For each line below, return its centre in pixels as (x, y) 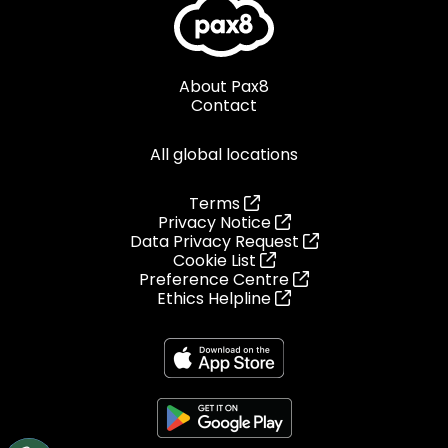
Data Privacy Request (214, 241)
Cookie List (214, 260)
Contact (224, 105)
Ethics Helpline (216, 298)
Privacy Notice (214, 222)
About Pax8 (224, 86)
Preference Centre (214, 279)
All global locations (224, 154)
